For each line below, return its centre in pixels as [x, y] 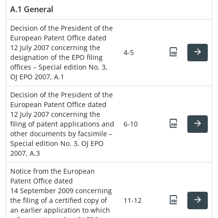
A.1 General [32, 9]
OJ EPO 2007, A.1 [37, 76]
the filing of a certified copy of [59, 200]
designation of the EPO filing [56, 57]
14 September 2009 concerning [61, 190]
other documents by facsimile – [61, 133]
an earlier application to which [60, 210]
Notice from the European [53, 171]
